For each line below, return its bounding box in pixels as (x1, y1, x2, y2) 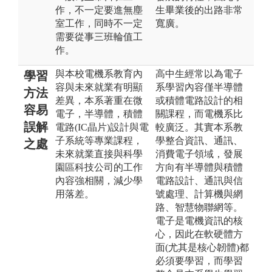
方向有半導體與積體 (155, 161, 243, 172)
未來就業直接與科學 (55, 148, 143, 159)
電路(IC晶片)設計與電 (55, 121, 149, 132)
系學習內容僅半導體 (155, 81, 243, 92)
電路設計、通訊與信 (155, 175, 243, 186)
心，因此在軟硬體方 (155, 228, 243, 239)
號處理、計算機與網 (155, 188, 243, 199)
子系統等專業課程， (55, 135, 143, 146)
